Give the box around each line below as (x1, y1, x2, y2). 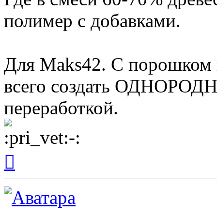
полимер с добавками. (4, 10, 181, 31)
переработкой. (4, 97, 118, 119)
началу (15, 165, 37, 174)
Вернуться (15, 148, 49, 156)
